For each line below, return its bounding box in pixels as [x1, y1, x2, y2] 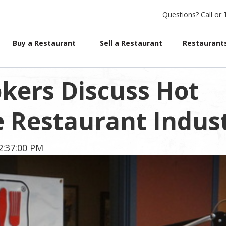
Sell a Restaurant [99, 38, 162, 48]
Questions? [162, 10, 199, 19]
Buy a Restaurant [12, 38, 76, 48]
